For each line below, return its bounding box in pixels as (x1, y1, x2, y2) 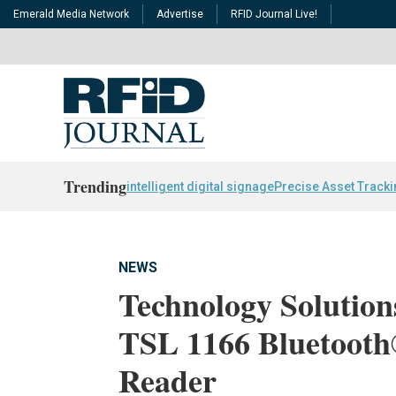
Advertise (156, 8, 203, 20)
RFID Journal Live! (231, 8, 317, 20)
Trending (64, 174, 126, 198)
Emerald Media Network (13, 8, 129, 20)
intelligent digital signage (126, 179, 274, 194)
